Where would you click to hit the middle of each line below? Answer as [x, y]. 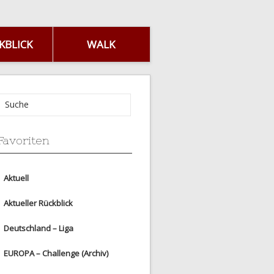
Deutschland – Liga [39, 228]
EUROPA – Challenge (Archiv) [56, 253]
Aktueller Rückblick [38, 203]
